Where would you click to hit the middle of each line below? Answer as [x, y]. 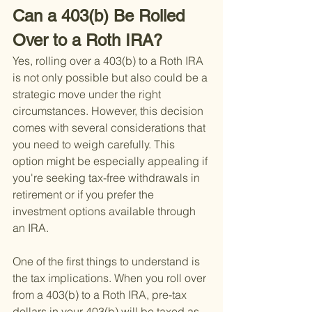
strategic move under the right [88, 94]
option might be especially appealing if [111, 161]
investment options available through [106, 211]
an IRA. [31, 228]
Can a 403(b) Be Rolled [101, 16]
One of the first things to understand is [108, 262]
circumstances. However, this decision [109, 111]
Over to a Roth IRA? [87, 40]
